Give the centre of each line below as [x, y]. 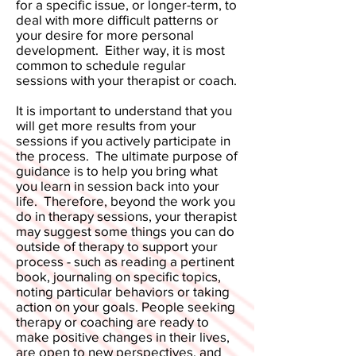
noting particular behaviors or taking [123, 291]
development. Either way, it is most [120, 49]
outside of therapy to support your [117, 246]
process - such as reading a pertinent [125, 261]
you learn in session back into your [118, 185]
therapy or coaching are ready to [112, 321]
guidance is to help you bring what [117, 170]
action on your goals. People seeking [126, 306]
